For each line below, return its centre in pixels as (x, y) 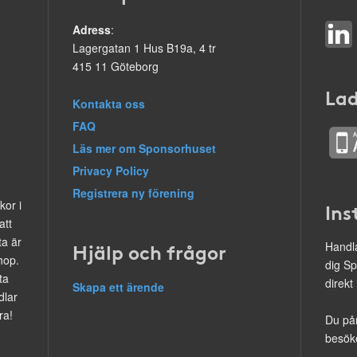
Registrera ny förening (133, 193)
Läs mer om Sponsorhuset (144, 148)
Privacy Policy (110, 171)
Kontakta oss (108, 104)
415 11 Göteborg (115, 66)
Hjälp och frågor (149, 251)
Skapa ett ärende (118, 287)
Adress (91, 29)
